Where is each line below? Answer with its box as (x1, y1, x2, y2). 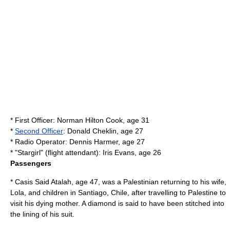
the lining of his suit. (10, 210, 74, 218)
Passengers (10, 159, 51, 167)
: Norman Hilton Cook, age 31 (53, 116, 149, 124)
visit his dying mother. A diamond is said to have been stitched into (10, 199, 224, 207)
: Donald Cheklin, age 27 (63, 127, 143, 135)
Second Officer (15, 127, 63, 135)
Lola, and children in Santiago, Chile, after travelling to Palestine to (10, 188, 226, 197)
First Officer (15, 116, 53, 124)
